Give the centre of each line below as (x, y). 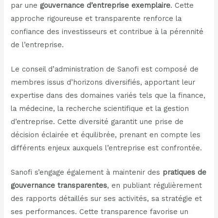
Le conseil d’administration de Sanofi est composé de (105, 69)
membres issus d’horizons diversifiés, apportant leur (103, 82)
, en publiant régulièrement (155, 186)
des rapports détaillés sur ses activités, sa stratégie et (107, 199)
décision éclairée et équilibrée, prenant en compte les (106, 135)
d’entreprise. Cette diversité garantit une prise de (97, 121)
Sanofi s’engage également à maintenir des (87, 173)
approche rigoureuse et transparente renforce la (96, 18)
